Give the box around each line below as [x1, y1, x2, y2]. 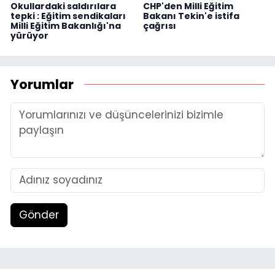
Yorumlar [10, 76, 74, 94]
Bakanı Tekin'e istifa [142, 9, 239, 22]
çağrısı [142, 19, 176, 32]
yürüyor [10, 29, 48, 42]
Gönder [18, 207, 59, 223]
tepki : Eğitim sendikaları [10, 9, 126, 22]
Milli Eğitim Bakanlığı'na [10, 19, 121, 32]
